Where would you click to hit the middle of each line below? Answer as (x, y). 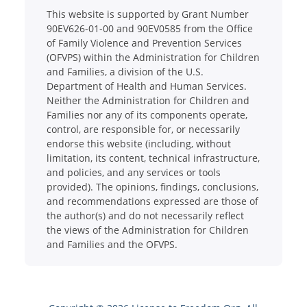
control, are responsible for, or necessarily (143, 129)
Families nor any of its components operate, (147, 114)
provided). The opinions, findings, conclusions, (152, 186)
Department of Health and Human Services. (146, 86)
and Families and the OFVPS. (112, 244)
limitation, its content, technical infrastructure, (153, 158)
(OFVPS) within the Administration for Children (153, 57)
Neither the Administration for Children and (148, 100)
